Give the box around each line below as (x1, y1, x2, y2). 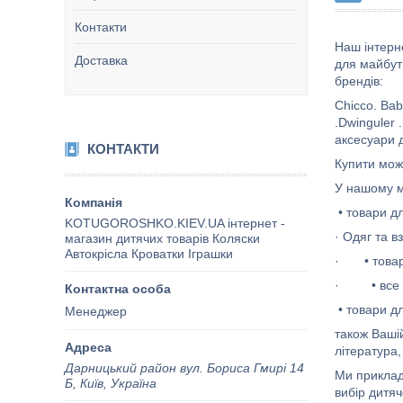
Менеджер (65, 303, 127, 318)
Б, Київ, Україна (65, 375, 157, 390)
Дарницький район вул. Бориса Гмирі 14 (65, 360, 304, 375)
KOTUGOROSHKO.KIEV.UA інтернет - (65, 216, 285, 230)
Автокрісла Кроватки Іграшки (65, 246, 233, 261)
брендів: (335, 74, 383, 88)
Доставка (75, 53, 128, 67)
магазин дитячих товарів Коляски (65, 231, 260, 246)
